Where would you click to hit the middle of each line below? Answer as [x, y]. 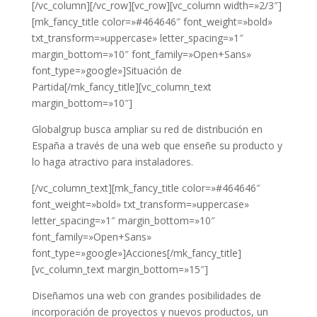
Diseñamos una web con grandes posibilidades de [146, 296]
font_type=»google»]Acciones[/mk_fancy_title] [136, 253]
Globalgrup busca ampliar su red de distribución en [147, 129]
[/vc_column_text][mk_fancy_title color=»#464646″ [146, 188]
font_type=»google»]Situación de [106, 71]
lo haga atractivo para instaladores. [112, 162]
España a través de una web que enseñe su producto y [157, 146]
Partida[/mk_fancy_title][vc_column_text [121, 87]
